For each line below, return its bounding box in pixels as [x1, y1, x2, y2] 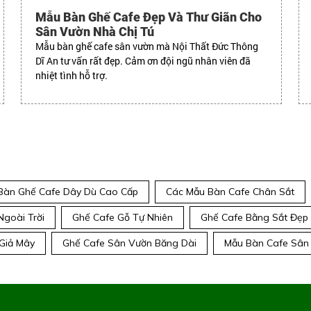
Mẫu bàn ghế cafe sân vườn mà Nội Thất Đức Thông [35, 39, 258, 53]
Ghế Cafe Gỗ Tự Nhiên [72, 210, 173, 224]
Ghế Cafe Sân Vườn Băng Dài [62, 236, 196, 249]
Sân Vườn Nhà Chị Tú [35, 24, 154, 39]
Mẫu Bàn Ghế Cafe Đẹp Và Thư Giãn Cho [35, 9, 262, 24]
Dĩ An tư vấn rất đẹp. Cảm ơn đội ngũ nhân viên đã [35, 53, 251, 67]
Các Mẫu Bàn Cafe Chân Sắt [166, 185, 294, 198]
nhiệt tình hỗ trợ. [35, 68, 108, 82]
